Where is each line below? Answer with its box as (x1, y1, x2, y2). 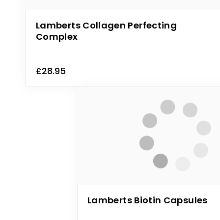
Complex (36, 30, 78, 43)
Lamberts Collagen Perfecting (36, 19, 177, 31)
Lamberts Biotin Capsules (87, 194, 208, 206)
